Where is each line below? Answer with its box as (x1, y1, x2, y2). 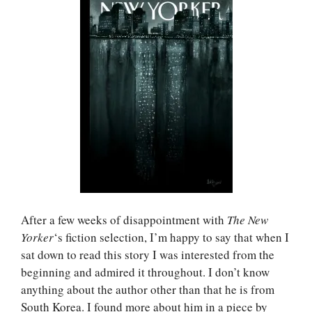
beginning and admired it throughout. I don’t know (21, 263, 270, 280)
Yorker (21, 228, 54, 245)
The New (227, 211, 268, 228)
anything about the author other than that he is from (21, 281, 274, 297)
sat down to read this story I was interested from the (21, 246, 274, 263)
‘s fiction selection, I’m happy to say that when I (54, 228, 289, 245)
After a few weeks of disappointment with (21, 211, 227, 228)
